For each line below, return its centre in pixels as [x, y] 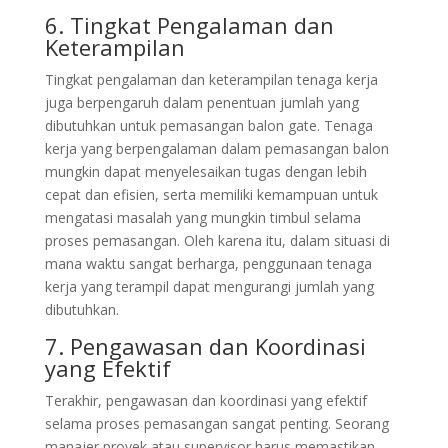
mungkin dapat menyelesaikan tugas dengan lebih [205, 171]
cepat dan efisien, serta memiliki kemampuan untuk [211, 194]
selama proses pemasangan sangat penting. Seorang [216, 423]
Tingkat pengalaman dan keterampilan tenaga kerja [211, 79]
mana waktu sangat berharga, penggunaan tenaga [208, 263]
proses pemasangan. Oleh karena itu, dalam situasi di [217, 240]
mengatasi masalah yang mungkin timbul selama [202, 217]
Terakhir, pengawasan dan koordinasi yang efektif [205, 400]
